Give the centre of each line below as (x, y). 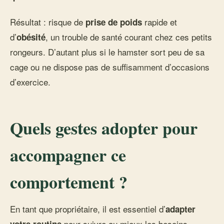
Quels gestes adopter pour (104, 128)
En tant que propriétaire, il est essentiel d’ (88, 209)
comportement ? (69, 182)
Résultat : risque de (48, 22)
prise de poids (114, 22)
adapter (180, 209)
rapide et (159, 22)
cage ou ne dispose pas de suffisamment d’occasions (110, 67)
